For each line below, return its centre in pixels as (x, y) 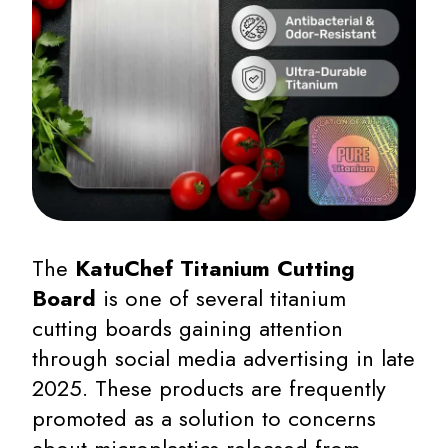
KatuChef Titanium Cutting (215, 268)
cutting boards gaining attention (187, 328)
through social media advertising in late (223, 358)
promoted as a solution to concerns (204, 418)
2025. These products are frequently (209, 388)
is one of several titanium (221, 298)
